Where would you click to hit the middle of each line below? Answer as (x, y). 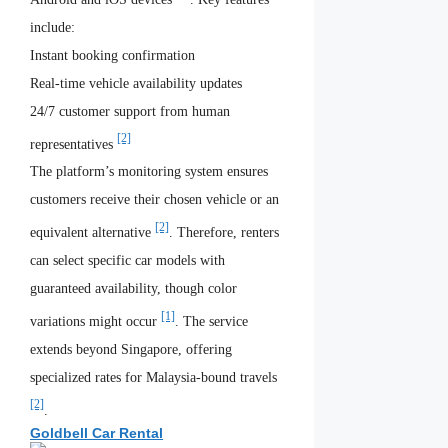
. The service (211, 321)
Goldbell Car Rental (96, 433)
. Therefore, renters (224, 232)
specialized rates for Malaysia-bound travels (153, 377)
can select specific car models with (127, 260)
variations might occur (95, 321)
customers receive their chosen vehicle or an (154, 200)
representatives (73, 144)
